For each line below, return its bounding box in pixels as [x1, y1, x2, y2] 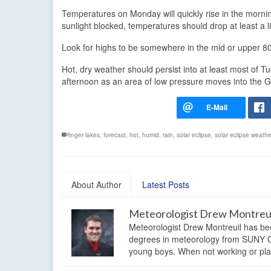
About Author [71, 178, 122, 191]
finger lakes [68, 130, 100, 139]
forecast [103, 130, 126, 139]
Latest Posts [142, 178, 189, 191]
